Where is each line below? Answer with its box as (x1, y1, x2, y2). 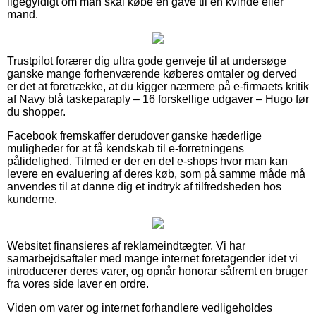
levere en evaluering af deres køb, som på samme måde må (7, 167, 305, 180)
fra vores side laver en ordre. (7, 277, 149, 290)
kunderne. (7, 193, 57, 205)
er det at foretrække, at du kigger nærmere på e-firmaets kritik (7, 80, 309, 92)
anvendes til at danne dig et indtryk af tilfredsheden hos (7, 180, 281, 193)
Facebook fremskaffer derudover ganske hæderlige (7, 129, 262, 142)
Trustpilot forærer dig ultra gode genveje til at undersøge (7, 54, 286, 67)
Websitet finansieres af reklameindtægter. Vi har (7, 239, 245, 252)
